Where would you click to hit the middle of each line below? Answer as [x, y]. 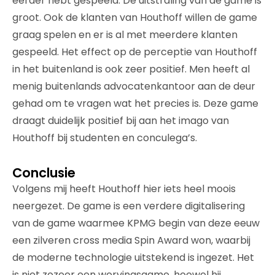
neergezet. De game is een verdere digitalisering [129, 206]
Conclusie [44, 173]
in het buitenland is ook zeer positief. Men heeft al [131, 69]
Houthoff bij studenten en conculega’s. [105, 138]
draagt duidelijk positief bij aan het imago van [121, 121]
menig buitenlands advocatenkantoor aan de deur [134, 86]
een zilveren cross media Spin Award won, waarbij [131, 240]
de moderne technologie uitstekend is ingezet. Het [133, 258]
